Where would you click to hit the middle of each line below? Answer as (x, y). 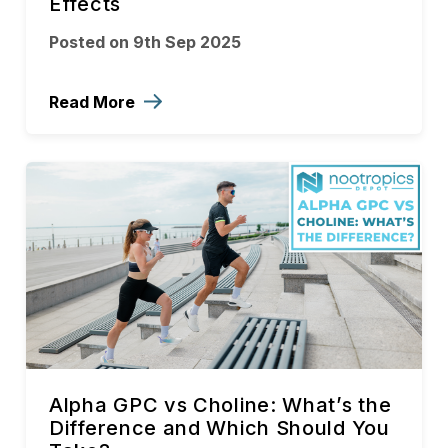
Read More (94, 101)
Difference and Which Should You (219, 428)
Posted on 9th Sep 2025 (145, 41)
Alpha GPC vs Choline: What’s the (220, 405)
